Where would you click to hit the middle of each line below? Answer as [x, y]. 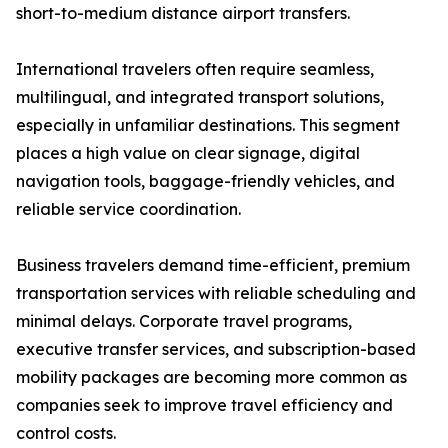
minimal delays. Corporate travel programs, [184, 321]
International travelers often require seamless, [195, 69]
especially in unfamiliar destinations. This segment [208, 125]
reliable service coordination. [128, 209]
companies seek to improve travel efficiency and [204, 405]
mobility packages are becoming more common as [211, 377]
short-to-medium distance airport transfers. [183, 13]
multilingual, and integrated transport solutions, [200, 97]
